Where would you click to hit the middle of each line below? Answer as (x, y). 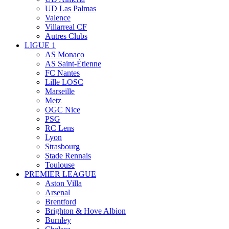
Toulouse (60, 165)
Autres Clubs (66, 36)
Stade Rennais (68, 156)
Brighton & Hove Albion (85, 211)
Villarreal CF (66, 27)
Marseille (60, 91)
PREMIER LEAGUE (60, 174)
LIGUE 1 (40, 45)
